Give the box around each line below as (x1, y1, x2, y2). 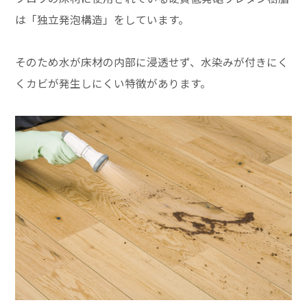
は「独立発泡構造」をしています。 (15, 12, 190, 28)
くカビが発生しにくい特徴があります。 (15, 75, 212, 92)
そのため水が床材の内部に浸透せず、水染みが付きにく (15, 54, 289, 71)
